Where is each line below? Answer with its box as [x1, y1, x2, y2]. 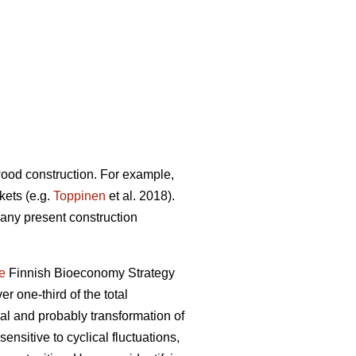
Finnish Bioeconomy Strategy [6, 266, 175, 281]
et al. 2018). [106, 189, 175, 203]
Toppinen [53, 189, 106, 203]
